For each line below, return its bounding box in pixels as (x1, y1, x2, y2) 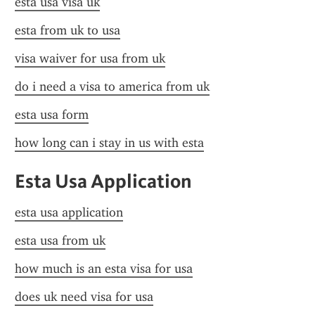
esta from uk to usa (15, 22, 120, 38)
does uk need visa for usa (15, 289, 153, 304)
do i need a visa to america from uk (15, 79, 210, 94)
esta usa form (15, 107, 89, 122)
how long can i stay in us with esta (15, 135, 204, 150)
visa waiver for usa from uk (15, 51, 165, 66)
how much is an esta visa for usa (15, 261, 193, 276)
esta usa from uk (15, 233, 105, 248)
